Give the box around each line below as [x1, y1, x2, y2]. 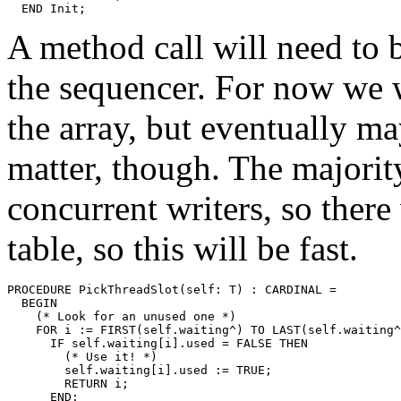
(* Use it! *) [7, 349, 158, 363]
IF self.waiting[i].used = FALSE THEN [7, 336, 308, 350]
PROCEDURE [7, 282, 79, 296]
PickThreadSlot [79, 282, 179, 296]
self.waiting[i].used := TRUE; [7, 363, 272, 377]
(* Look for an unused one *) [7, 309, 236, 323]
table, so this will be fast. [7, 228, 358, 268]
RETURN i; [7, 376, 129, 390]
